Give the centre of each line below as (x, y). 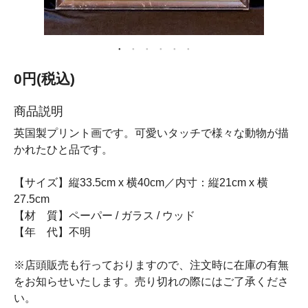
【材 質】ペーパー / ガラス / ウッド (104, 216)
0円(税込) (44, 79)
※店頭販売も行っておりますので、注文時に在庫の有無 (151, 265)
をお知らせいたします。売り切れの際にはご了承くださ (151, 282)
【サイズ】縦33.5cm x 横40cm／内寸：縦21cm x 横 (141, 183)
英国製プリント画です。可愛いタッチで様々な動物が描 (151, 133)
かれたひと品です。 (63, 150)
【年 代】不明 (52, 232)
